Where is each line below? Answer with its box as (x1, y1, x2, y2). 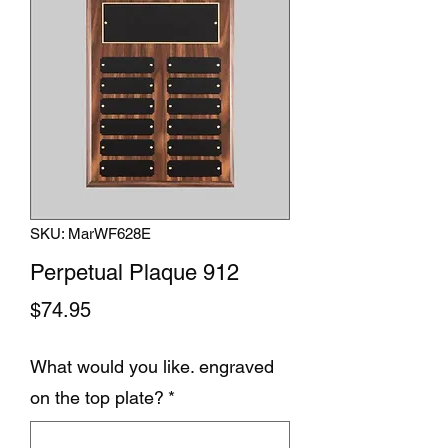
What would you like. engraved (30, 356, 274, 377)
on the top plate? (30, 387, 164, 408)
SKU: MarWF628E (30, 225, 151, 242)
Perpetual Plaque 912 (30, 260, 239, 285)
